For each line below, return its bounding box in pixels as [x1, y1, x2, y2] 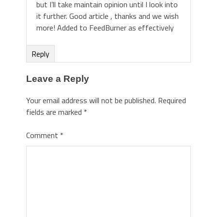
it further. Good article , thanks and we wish [36, 10, 179, 22]
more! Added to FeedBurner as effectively [36, 21, 174, 33]
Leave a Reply [26, 73, 89, 84]
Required [158, 94, 186, 107]
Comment [26, 129, 60, 141]
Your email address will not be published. [26, 94, 156, 107]
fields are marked [26, 106, 84, 118]
